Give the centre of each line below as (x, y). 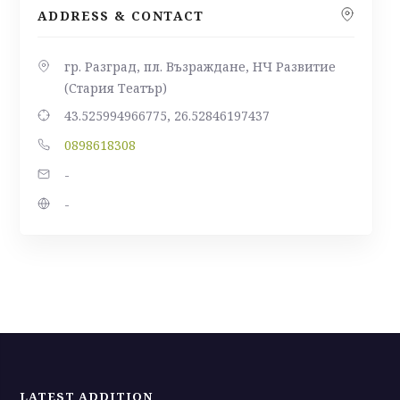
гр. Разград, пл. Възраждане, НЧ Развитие (200, 67)
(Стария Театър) (116, 88)
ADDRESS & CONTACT (121, 16)
